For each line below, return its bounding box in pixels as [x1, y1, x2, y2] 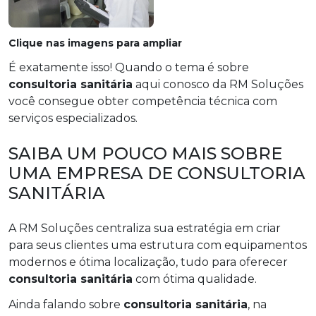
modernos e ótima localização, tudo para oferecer [8, 255, 288, 269]
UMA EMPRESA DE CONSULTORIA [8, 162, 305, 183]
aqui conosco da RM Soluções [133, 77, 303, 91]
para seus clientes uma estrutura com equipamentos [8, 238, 307, 252]
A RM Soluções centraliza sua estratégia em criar [8, 221, 281, 235]
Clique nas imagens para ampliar [8, 36, 182, 49]
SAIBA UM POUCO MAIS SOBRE [8, 142, 282, 164]
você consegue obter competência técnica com [8, 94, 277, 108]
